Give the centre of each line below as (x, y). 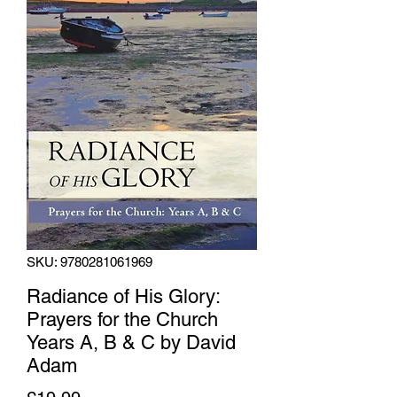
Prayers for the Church (122, 319)
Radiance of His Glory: (123, 296)
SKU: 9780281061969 (90, 261)
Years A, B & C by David (131, 342)
